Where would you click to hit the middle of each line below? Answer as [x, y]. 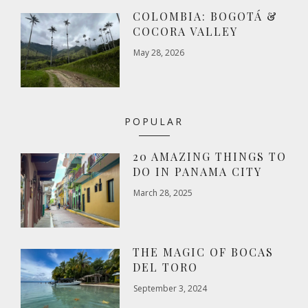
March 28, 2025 [163, 192]
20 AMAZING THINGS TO [210, 156]
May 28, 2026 [159, 52]
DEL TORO [166, 267]
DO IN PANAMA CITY [198, 171]
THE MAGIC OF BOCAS [203, 252]
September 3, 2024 [170, 288]
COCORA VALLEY [186, 31]
